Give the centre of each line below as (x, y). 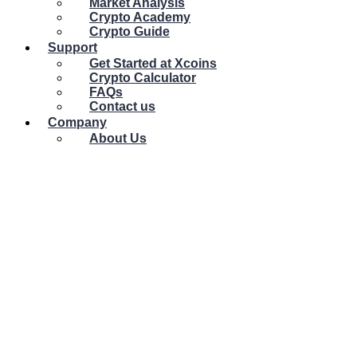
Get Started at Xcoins (153, 63)
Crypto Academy (140, 17)
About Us (118, 138)
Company (77, 122)
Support (73, 47)
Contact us (122, 106)
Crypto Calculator (143, 78)
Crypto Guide (129, 31)
